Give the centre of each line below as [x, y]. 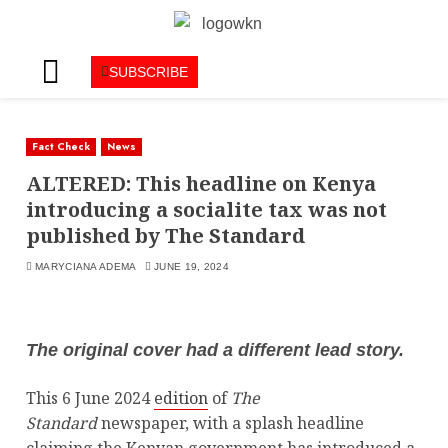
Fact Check [61, 147]
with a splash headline [278, 423]
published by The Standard [165, 236]
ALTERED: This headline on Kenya [201, 184]
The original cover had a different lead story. [215, 350]
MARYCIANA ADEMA [86, 267]
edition [181, 398]
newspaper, [145, 423]
